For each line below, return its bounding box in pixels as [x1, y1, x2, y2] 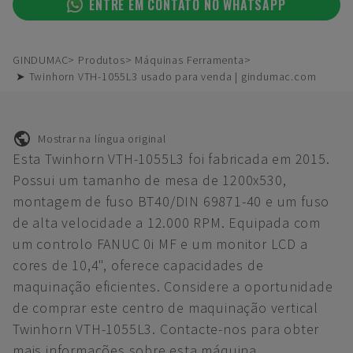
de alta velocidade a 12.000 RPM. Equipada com [13, 214, 321, 232]
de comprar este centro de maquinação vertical [13, 299, 318, 317]
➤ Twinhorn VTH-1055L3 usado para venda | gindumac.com [16, 69, 317, 84]
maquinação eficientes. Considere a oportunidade [13, 277, 333, 295]
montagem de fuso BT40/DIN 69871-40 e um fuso [13, 192, 330, 210]
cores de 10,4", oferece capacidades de [13, 256, 264, 274]
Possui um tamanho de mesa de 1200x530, [13, 171, 287, 189]
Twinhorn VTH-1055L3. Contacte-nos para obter [13, 320, 320, 338]
